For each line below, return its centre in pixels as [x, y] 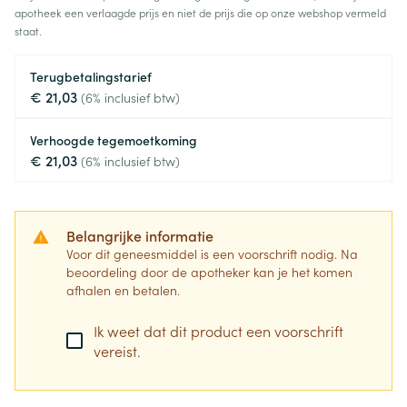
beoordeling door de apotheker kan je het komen [209, 272]
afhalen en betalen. [123, 290]
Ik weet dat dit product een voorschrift [218, 331]
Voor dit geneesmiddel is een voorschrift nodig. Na [212, 253]
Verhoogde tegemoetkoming [114, 140]
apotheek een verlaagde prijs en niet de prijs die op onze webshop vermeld [200, 12]
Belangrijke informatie [140, 235]
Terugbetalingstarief [91, 76]
